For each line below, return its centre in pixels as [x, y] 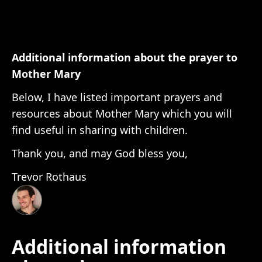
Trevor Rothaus [49, 177]
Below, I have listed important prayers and [117, 97]
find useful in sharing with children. [100, 130]
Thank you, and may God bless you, [100, 153]
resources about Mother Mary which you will [122, 113]
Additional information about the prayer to [125, 57]
